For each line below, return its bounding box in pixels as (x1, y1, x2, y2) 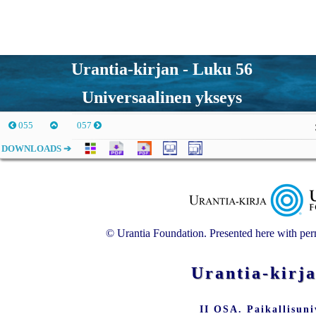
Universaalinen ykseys (82, 88, 243, 107)
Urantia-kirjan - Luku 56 (71, 60, 253, 78)
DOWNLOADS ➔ (1, 143, 75, 154)
